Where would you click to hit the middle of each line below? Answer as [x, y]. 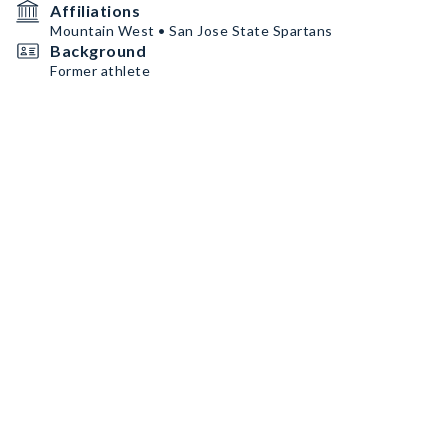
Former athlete [100, 70]
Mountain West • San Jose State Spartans [191, 30]
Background [98, 50]
